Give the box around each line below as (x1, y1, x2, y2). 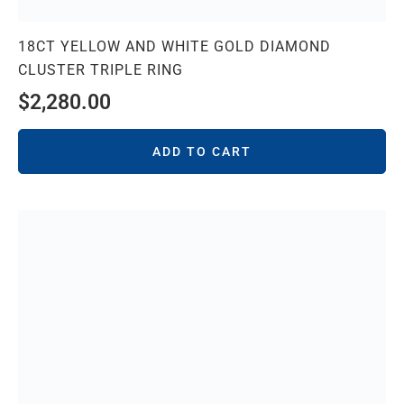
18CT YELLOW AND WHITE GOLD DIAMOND (18, 38, 331, 56)
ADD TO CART (152, 144, 252, 160)
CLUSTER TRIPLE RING (18, 61, 183, 79)
